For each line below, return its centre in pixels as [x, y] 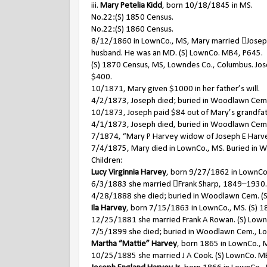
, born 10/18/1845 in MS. [207, 6]
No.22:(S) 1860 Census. [132, 30]
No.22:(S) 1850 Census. [132, 18]
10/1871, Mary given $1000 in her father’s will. [176, 89]
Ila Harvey [109, 208]
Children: [107, 161]
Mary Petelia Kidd [131, 6]
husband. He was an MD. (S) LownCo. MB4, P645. [177, 53]
